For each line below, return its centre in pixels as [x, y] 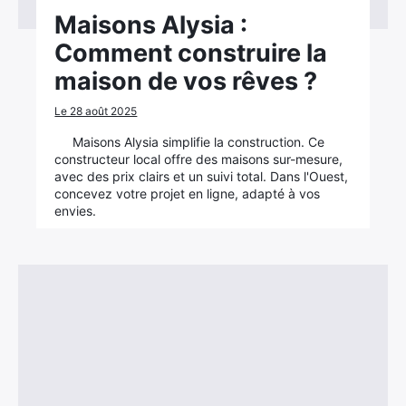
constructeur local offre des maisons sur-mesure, [199, 159]
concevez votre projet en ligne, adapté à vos [188, 193]
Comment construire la [191, 53]
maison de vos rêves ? [186, 81]
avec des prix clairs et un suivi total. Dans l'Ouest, [202, 176]
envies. [76, 211]
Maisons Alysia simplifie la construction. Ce [199, 142]
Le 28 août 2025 [96, 111]
